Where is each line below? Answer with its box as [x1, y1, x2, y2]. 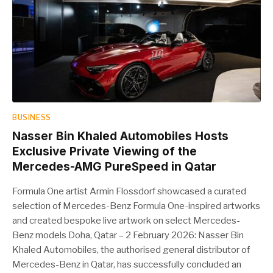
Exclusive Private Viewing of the [12, 144, 197, 158]
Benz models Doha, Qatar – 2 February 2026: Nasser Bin [12, 229, 244, 241]
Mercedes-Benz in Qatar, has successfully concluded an [12, 258, 241, 270]
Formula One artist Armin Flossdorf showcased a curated [12, 185, 246, 197]
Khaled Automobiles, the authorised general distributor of [12, 244, 250, 255]
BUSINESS [12, 112, 51, 122]
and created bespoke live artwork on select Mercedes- [12, 214, 240, 226]
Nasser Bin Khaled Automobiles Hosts [12, 129, 229, 143]
